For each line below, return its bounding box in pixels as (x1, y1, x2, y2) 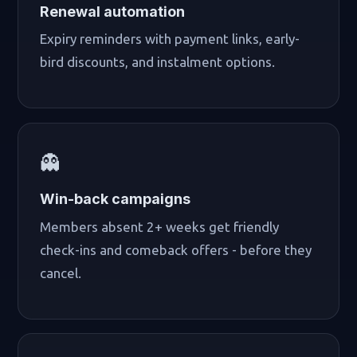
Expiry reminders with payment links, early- (40, 31, 300, 47)
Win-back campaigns (40, 190, 191, 207)
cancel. (40, 265, 82, 280)
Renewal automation (40, 2, 186, 20)
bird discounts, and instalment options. (40, 54, 276, 70)
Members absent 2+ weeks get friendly (40, 218, 280, 234)
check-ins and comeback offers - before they (40, 241, 312, 257)
